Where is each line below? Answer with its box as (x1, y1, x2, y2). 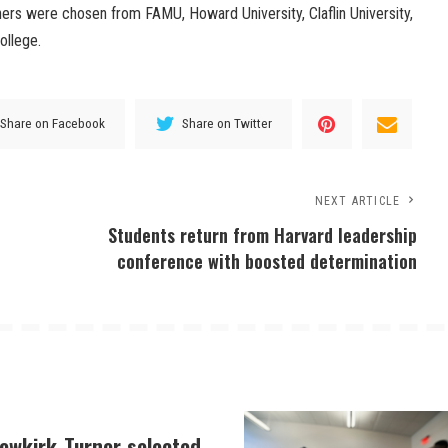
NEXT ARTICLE (314, 193, 401, 208)
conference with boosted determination (117, 247, 418, 274)
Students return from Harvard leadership (108, 221, 418, 248)
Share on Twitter (182, 115, 273, 132)
